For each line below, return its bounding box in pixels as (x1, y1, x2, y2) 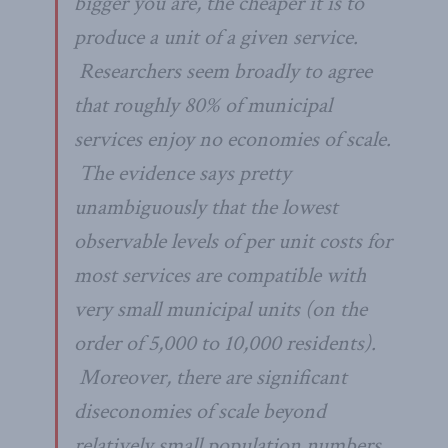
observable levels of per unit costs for (74, 226, 392, 256)
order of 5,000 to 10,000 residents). (74, 328, 376, 358)
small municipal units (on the (112, 294, 367, 324)
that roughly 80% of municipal (74, 90, 332, 120)
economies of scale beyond (99, 396, 326, 426)
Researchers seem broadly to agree (74, 56, 372, 86)
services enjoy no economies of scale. (74, 124, 391, 154)
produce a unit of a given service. (74, 22, 358, 52)
